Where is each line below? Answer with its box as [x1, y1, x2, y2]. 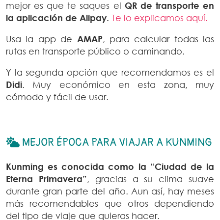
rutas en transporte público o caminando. [6, 46, 185, 57]
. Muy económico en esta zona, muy [22, 79, 214, 90]
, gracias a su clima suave [86, 173, 215, 185]
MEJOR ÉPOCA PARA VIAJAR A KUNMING [20, 136, 212, 150]
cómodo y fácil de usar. [6, 91, 109, 103]
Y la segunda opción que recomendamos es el [6, 67, 214, 78]
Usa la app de [6, 33, 77, 45]
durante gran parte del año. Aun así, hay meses [6, 186, 214, 197]
